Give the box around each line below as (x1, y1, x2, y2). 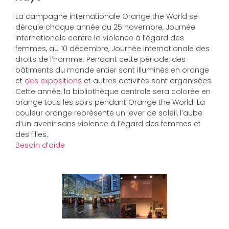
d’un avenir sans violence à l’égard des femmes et (15, 119, 201, 129)
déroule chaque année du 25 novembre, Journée (15, 22, 195, 33)
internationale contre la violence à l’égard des (15, 33, 184, 43)
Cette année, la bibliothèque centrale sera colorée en (15, 86, 211, 97)
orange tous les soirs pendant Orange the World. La (15, 97, 205, 108)
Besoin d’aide (15, 140, 65, 151)
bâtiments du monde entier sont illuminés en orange (15, 65, 209, 76)
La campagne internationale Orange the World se (15, 11, 198, 22)
